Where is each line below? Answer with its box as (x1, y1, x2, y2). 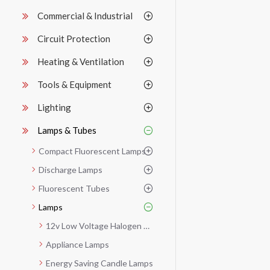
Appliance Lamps (46, 239, 109, 250)
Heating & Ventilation (37, 55, 124, 67)
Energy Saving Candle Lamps (46, 257, 153, 268)
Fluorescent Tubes (39, 183, 110, 193)
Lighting (37, 101, 71, 113)
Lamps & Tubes (37, 124, 96, 136)
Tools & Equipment (37, 78, 111, 90)
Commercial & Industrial (37, 10, 133, 21)
